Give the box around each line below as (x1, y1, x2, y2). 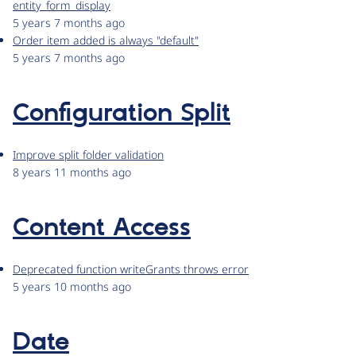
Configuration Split (13, 98, 230, 130)
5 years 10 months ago (13, 279, 131, 295)
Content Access (13, 212, 191, 245)
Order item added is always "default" (13, 33, 199, 48)
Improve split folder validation (13, 147, 164, 163)
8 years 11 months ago (13, 164, 131, 180)
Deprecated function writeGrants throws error (13, 261, 249, 277)
